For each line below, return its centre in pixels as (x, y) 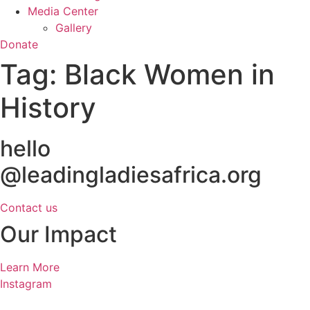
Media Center (63, 11)
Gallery (74, 28)
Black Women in (170, 74)
